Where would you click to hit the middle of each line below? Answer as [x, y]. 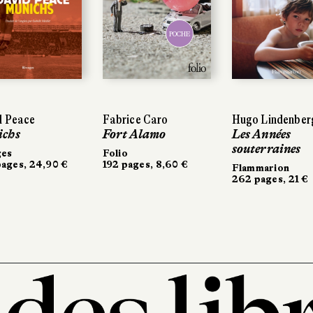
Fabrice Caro [135, 119]
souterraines [266, 148]
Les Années [261, 134]
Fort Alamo [134, 134]
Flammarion [261, 167]
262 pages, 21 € [270, 179]
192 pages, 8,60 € [145, 164]
